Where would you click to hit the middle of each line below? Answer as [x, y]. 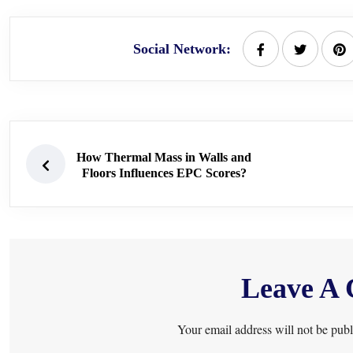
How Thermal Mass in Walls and [164, 158]
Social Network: [182, 49]
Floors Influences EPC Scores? [164, 173]
